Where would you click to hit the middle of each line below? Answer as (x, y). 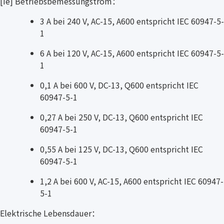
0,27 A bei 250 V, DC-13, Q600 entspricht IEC (121, 117)
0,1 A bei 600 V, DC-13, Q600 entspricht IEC (119, 85)
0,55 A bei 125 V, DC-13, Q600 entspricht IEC (121, 149)
